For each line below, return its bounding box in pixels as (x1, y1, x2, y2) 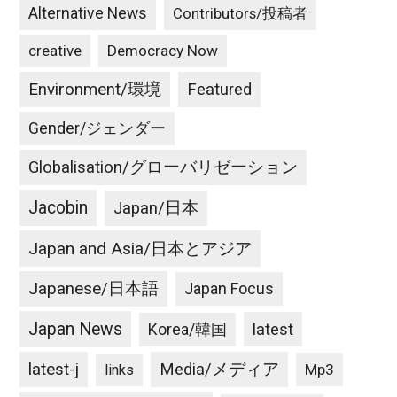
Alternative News (28, 4, 148, 22)
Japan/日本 (113, 198, 199, 218)
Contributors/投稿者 (173, 5, 308, 22)
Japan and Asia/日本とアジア (28, 238, 253, 259)
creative (28, 42, 82, 59)
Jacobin (28, 198, 89, 218)
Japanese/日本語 (28, 279, 160, 299)
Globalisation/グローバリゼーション (28, 158, 299, 177)
